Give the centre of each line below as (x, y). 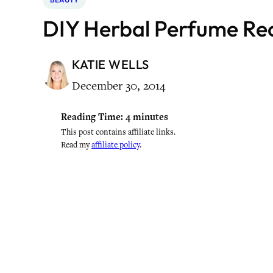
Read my (76, 145)
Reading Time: (92, 117)
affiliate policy (115, 145)
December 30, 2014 (119, 86)
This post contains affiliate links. (118, 132)
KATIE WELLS (111, 64)
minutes (151, 117)
